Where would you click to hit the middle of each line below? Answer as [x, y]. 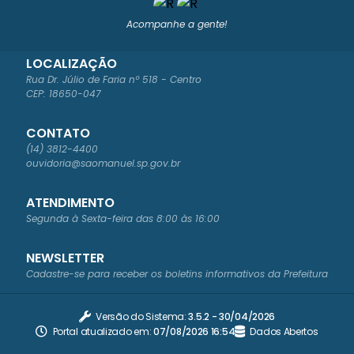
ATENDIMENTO [70, 203]
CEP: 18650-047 [64, 94]
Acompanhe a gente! [177, 24]
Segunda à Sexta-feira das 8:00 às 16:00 [123, 219]
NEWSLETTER [65, 258]
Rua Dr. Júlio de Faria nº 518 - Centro [114, 80]
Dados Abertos [284, 331]
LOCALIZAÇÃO [72, 64]
